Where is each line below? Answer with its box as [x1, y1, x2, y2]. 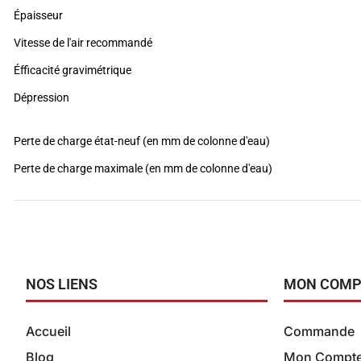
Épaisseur [14, 8, 63, 22]
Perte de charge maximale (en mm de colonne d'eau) [14, 161, 272, 175]
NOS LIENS [26, 275, 98, 293]
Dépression [14, 90, 69, 104]
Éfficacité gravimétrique [14, 63, 131, 77]
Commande [284, 322, 355, 339]
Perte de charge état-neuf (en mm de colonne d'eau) [14, 134, 270, 147]
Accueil [26, 322, 71, 339]
